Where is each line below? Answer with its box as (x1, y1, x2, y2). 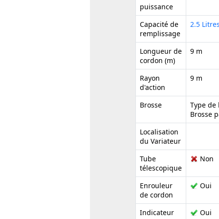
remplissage (140, 28, 181, 38)
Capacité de (140, 19, 179, 29)
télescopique (140, 163, 182, 173)
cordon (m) (140, 55, 175, 65)
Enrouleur (140, 180, 173, 190)
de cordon (140, 190, 174, 199)
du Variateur (140, 136, 181, 146)
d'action (140, 82, 166, 92)
